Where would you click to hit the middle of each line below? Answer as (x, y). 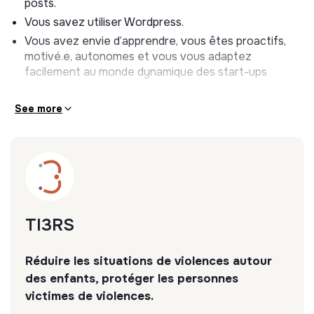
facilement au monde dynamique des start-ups (146, 71)
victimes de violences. (89, 296)
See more (39, 108)
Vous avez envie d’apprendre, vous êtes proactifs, (155, 41)
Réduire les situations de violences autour (149, 261)
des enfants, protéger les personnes (132, 278)
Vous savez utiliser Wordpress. (104, 22)
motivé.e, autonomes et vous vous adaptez (138, 56)
